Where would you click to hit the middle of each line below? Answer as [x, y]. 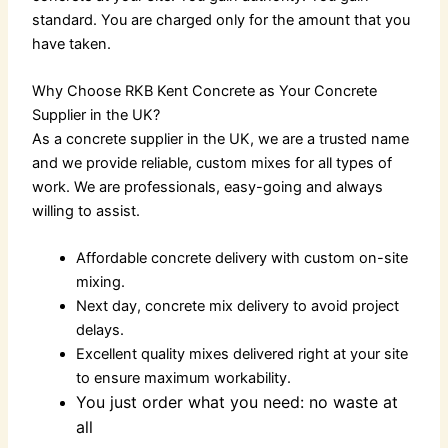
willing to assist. [86, 211]
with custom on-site [338, 258]
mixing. [101, 282]
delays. [100, 330]
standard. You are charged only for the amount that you [221, 19]
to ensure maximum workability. [184, 378]
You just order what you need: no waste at [237, 402]
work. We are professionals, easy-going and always [208, 187]
